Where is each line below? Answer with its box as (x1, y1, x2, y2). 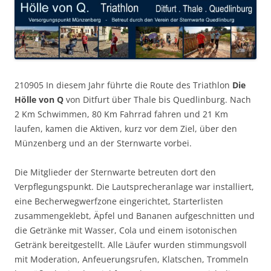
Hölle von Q (15, 93, 64, 105)
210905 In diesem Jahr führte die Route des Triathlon (15, 79, 232, 91)
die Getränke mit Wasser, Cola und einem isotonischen (15, 224, 237, 236)
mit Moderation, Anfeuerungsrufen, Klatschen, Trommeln (15, 253, 249, 265)
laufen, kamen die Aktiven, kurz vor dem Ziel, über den (15, 122, 237, 134)
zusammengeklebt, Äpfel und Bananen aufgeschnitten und (15, 209, 255, 221)
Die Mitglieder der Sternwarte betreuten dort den (15, 166, 216, 178)
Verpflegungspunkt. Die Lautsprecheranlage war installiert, (15, 180, 254, 192)
